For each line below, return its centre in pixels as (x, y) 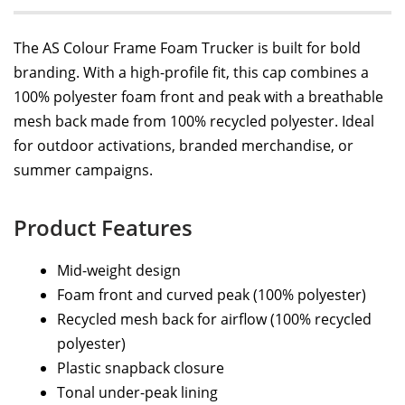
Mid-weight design (119, 271)
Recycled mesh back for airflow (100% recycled (214, 320)
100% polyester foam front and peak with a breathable (198, 97)
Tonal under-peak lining (137, 393)
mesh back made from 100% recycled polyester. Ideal (194, 122)
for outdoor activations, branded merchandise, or (184, 146)
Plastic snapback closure (141, 368)
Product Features (103, 228)
